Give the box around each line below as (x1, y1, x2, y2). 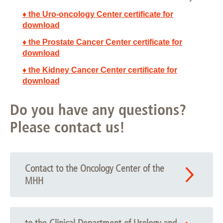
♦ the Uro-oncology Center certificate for (22, 9, 173, 18)
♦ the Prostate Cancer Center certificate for (22, 37, 182, 46)
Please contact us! (10, 118, 125, 136)
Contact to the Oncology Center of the (25, 162, 164, 174)
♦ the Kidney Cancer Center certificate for (22, 65, 177, 74)
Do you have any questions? (10, 101, 186, 119)
